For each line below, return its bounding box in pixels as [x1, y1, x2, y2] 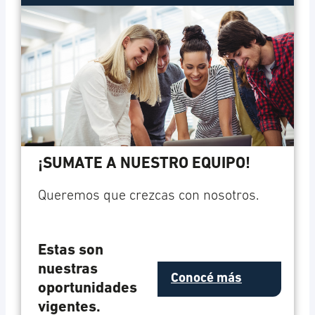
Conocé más [171, 272, 242, 286]
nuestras [37, 262, 98, 278]
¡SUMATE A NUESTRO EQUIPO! [37, 156, 250, 173]
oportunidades [37, 281, 137, 297]
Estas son [37, 243, 103, 259]
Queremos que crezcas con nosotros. [37, 189, 259, 204]
